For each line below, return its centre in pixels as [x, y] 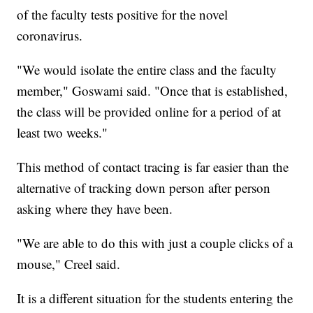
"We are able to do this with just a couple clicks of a [155, 243]
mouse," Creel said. [69, 264]
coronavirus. [50, 36]
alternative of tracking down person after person [144, 188]
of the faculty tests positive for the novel [123, 15]
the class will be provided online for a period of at [149, 112]
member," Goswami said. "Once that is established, [153, 91]
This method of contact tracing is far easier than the [153, 167]
